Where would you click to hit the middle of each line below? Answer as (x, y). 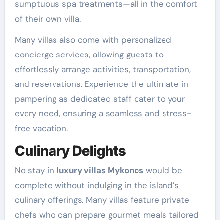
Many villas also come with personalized (93, 40)
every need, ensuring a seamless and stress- (103, 114)
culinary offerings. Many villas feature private (102, 200)
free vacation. (41, 128)
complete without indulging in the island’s (96, 185)
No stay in (35, 170)
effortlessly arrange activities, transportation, (102, 69)
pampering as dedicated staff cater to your (99, 99)
